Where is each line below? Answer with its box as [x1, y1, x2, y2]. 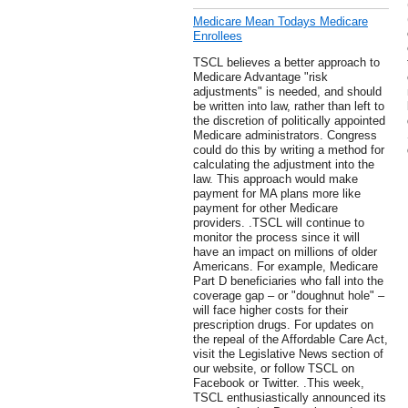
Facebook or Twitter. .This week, [193, 376, 364, 391]
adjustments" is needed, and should [193, 85, 382, 99]
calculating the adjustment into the [193, 158, 374, 172]
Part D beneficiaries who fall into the [193, 274, 383, 289]
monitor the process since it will [193, 230, 360, 245]
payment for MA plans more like [193, 187, 361, 201]
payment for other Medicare [193, 201, 338, 216]
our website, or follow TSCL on [193, 362, 354, 376]
